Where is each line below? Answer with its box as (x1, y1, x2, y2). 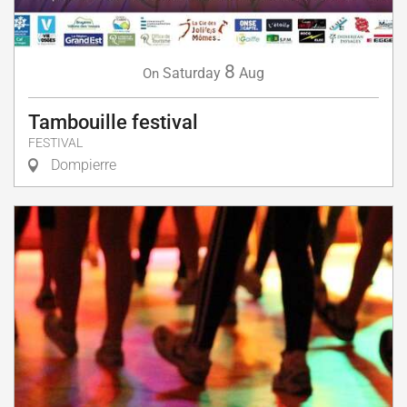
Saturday (163, 64, 221, 82)
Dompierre (47, 155, 116, 174)
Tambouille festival (28, 110, 198, 134)
